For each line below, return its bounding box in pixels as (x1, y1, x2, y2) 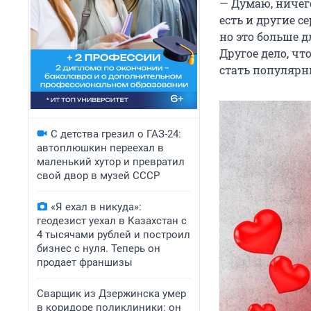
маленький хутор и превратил (37, 155, 185, 168)
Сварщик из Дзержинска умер (37, 287, 186, 300)
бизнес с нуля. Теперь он (37, 242, 160, 255)
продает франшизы (37, 256, 133, 269)
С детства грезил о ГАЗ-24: (51, 128, 181, 140)
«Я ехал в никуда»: (51, 201, 142, 213)
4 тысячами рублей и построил (37, 228, 190, 241)
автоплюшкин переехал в (37, 142, 164, 154)
